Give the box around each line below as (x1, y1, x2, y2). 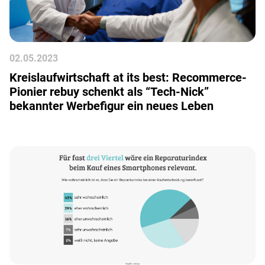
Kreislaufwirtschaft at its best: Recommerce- (9, 70, 247, 85)
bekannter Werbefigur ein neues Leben (9, 99, 214, 113)
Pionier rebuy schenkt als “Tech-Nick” (9, 85, 209, 99)
